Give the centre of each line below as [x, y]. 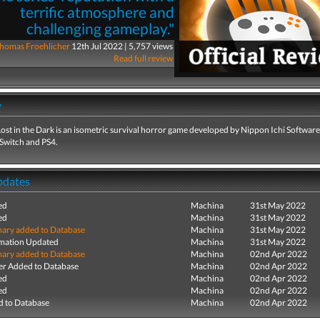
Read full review [143, 58]
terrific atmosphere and [97, 12]
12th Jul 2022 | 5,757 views [122, 46]
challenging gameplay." [100, 29]
